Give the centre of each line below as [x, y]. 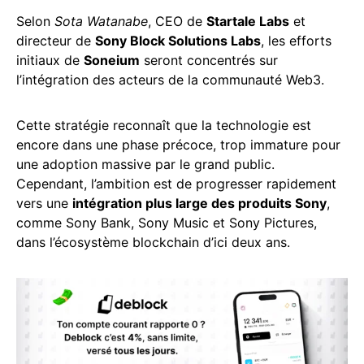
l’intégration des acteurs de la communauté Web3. [170, 79]
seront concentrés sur [209, 60]
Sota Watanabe [101, 21]
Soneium [112, 60]
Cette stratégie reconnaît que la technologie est [164, 125]
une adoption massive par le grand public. [145, 164]
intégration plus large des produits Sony [199, 203]
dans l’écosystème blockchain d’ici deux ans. [153, 242]
